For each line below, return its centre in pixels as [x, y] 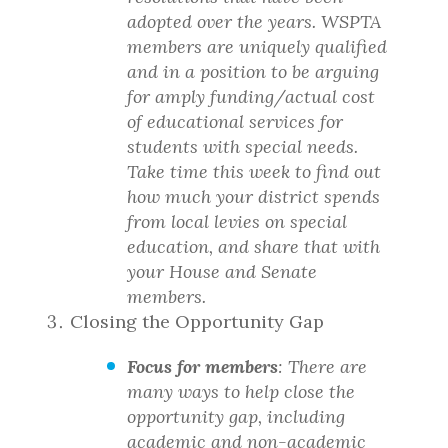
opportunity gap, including [236, 416]
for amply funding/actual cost [251, 96]
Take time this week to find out [254, 171]
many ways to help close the [241, 391]
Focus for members [202, 366]
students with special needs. [242, 146]
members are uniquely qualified [257, 46]
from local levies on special [237, 221]
